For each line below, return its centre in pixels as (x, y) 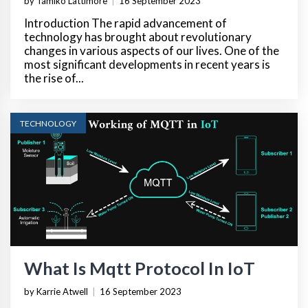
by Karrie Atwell (56, 291)
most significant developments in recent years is (147, 65)
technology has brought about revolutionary (138, 37)
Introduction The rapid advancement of (125, 23)
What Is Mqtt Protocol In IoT (140, 268)
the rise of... (54, 78)
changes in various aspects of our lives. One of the (152, 51)
